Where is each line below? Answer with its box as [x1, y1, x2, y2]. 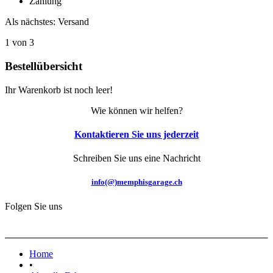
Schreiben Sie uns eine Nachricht [73, 153, 200, 164]
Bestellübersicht [5, 60, 82, 73]
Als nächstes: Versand [5, 16, 89, 27]
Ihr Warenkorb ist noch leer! [5, 84, 113, 95]
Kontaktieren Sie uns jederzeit [74, 129, 199, 140]
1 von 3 [5, 37, 34, 48]
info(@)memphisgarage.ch [91, 177, 182, 187]
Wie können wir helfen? [90, 105, 183, 116]
